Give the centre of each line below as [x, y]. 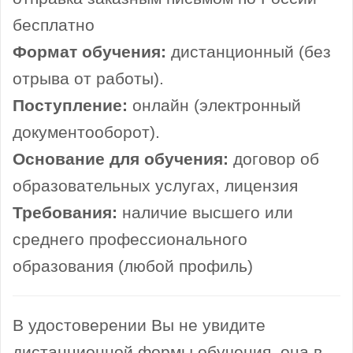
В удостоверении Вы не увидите [139, 326]
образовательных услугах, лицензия [155, 186]
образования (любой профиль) [133, 267]
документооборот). [86, 133]
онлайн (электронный [217, 106]
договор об [274, 160]
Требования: [65, 213]
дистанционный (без [249, 52]
